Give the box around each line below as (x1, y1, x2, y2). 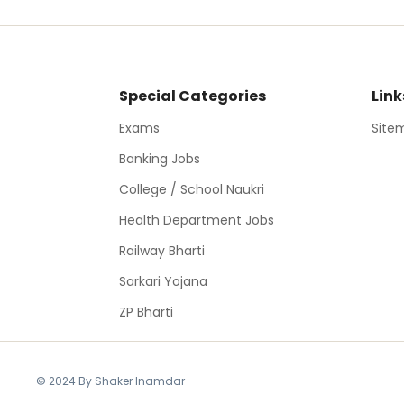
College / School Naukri (119, 179, 264, 198)
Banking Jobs (119, 149, 200, 168)
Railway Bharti (119, 241, 205, 260)
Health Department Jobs (119, 210, 274, 229)
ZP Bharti (119, 302, 173, 321)
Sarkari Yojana (119, 271, 207, 290)
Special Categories (119, 85, 266, 106)
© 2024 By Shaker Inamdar (35, 372, 185, 389)
